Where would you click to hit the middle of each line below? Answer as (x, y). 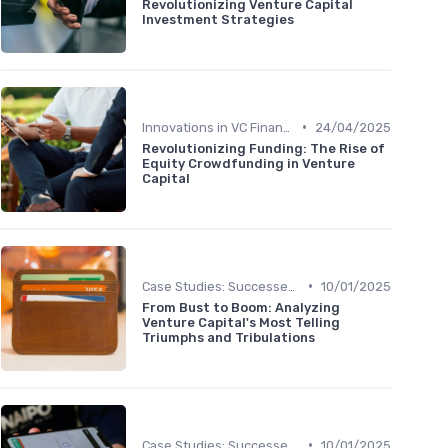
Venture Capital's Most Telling (241, 322)
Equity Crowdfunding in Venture (248, 163)
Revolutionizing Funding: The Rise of (263, 148)
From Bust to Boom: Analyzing (241, 307)
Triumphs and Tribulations (228, 337)
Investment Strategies (218, 19)
